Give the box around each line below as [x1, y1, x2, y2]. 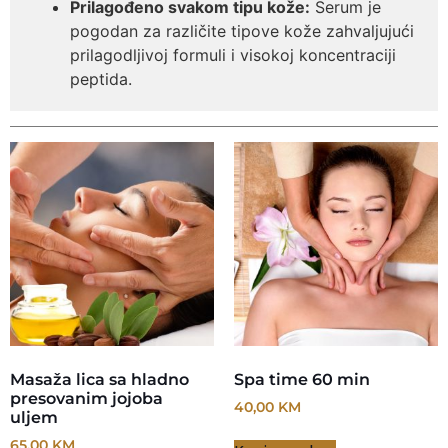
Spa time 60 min [234, 370, 370, 390]
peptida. [70, 69, 132, 90]
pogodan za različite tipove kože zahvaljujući [70, 21, 414, 42]
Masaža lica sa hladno [10, 370, 189, 390]
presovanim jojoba [10, 389, 163, 409]
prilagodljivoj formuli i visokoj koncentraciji [70, 45, 396, 66]
